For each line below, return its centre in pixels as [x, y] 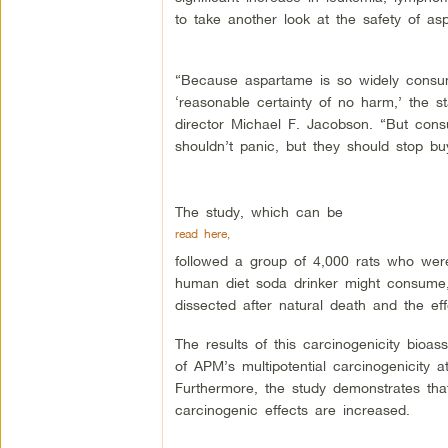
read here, [202, 234]
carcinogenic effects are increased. [292, 410]
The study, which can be [258, 212]
